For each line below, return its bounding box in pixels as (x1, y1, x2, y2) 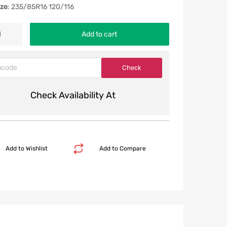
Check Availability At (30, 89, 116, 101)
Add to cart (82, 29, 118, 39)
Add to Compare (99, 144, 146, 152)
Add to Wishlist (5, 144, 48, 152)
